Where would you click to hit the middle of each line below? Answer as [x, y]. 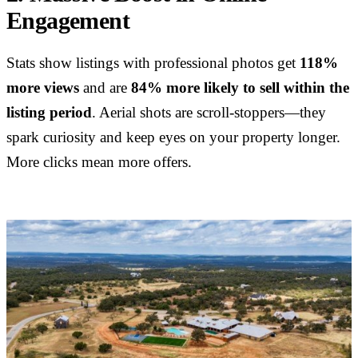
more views [43, 88]
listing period [49, 113]
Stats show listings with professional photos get [153, 64]
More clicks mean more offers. [99, 163]
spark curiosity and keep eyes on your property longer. [173, 138]
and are [105, 88]
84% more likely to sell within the [240, 88]
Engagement [68, 20]
